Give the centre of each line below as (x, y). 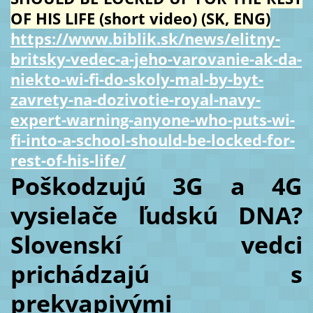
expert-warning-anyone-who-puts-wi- (152, 120)
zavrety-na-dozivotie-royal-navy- (135, 100)
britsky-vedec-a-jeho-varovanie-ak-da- (156, 59)
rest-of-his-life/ (68, 160)
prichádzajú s (156, 274)
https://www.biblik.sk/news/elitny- (145, 39)
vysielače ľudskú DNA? (156, 216)
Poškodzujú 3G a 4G (156, 186)
